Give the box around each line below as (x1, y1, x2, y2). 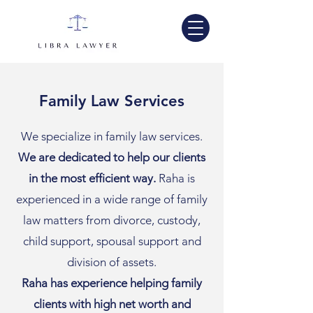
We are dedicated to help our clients (18, 150, 205, 164)
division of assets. (67, 255, 156, 269)
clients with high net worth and (33, 297, 191, 311)
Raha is (159, 171, 195, 185)
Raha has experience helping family (22, 276, 202, 290)
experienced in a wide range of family (16, 192, 208, 206)
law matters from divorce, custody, (23, 213, 201, 227)
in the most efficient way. (29, 171, 159, 185)
